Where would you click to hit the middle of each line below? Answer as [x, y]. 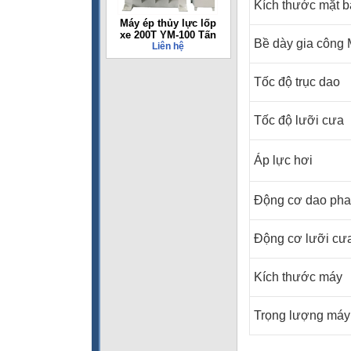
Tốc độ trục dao [297, 82]
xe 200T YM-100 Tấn [168, 35]
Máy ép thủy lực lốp [168, 23]
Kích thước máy [298, 277]
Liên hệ [168, 46]
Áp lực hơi [283, 160]
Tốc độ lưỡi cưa [299, 120]
